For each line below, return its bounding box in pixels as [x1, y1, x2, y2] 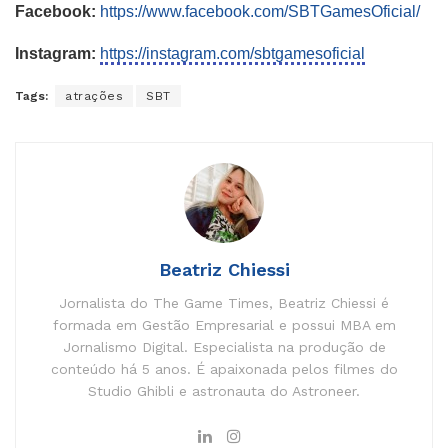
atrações [65, 88, 123, 103]
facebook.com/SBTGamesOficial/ [185, 2, 420, 20]
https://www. [100, 2, 185, 20]
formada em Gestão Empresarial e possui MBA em [52, 316, 396, 333]
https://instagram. [100, 44, 220, 62]
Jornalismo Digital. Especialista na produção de [62, 338, 386, 355]
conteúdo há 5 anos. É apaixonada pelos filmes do [50, 360, 398, 377]
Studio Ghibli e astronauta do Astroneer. [88, 382, 360, 399]
